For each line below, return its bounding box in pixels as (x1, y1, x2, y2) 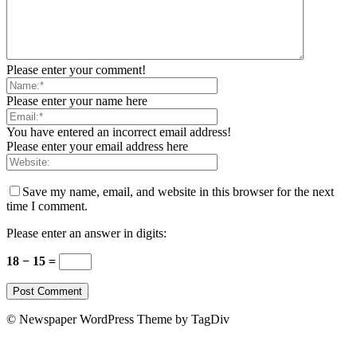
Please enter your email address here (6, 139, 188, 154)
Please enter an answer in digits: (6, 226, 167, 241)
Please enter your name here (6, 94, 147, 108)
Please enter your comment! (6, 63, 146, 77)
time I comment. (6, 199, 88, 214)
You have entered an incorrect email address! (6, 125, 231, 139)
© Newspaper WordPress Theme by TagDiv (6, 312, 229, 327)
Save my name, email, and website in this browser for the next (22, 185, 334, 199)
